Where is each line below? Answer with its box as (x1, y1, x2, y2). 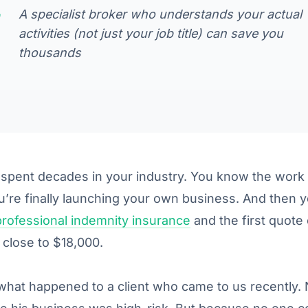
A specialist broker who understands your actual (19, 6, 302, 21)
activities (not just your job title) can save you (19, 25, 283, 41)
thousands (19, 45, 81, 60)
